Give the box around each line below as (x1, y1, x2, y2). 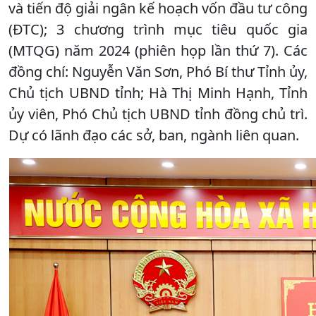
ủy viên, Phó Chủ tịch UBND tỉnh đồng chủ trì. (8, 104, 308, 123)
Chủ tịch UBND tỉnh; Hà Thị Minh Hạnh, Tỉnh (8, 83, 308, 102)
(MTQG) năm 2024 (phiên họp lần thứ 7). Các (8, 40, 308, 60)
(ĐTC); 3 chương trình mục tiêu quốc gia (8, 19, 308, 39)
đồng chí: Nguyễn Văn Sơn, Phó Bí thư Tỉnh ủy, (8, 61, 308, 81)
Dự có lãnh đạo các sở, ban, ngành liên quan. (8, 125, 299, 145)
